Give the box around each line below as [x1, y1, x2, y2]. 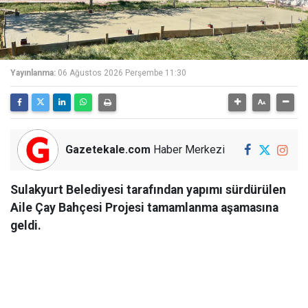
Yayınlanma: [10, 68, 56, 78]
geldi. [10, 219, 41, 232]
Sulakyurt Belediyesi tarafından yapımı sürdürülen [10, 183, 286, 197]
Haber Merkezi [151, 143, 225, 156]
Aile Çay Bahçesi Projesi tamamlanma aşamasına [10, 201, 278, 214]
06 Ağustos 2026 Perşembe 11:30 [58, 68, 186, 78]
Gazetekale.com [65, 143, 151, 156]
